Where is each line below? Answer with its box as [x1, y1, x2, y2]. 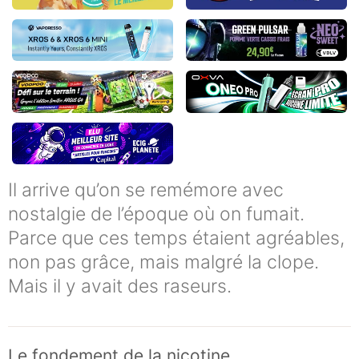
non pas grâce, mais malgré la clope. [8, 251, 319, 274]
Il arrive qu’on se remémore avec [8, 179, 284, 202]
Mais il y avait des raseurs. [8, 275, 232, 298]
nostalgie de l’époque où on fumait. [8, 203, 305, 226]
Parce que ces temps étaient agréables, [8, 227, 345, 250]
